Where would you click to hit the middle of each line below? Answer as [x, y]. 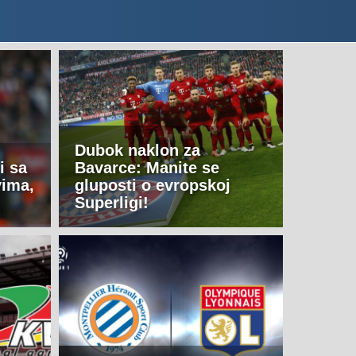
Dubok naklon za [137, 151]
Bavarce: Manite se [147, 168]
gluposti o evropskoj [152, 186]
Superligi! [111, 203]
